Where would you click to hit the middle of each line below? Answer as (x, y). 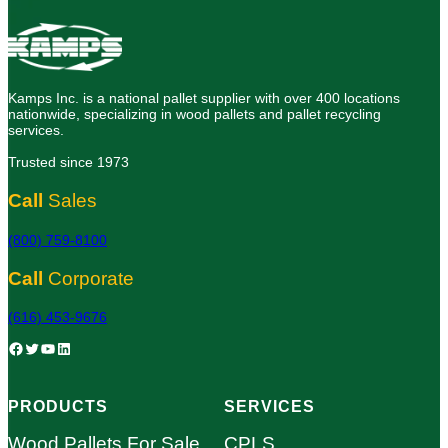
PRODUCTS (58, 406)
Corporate (91, 278)
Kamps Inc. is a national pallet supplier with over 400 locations (204, 98)
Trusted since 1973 (68, 162)
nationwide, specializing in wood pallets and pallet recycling (194, 114)
